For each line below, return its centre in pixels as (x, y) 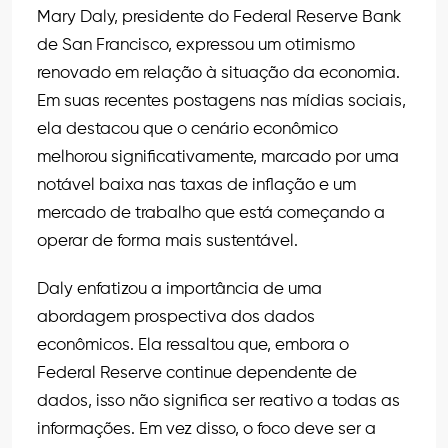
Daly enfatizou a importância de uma (179, 290)
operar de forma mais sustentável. (167, 242)
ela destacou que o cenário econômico (187, 130)
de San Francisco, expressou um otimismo (196, 46)
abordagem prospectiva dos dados (176, 318)
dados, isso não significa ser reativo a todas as (218, 402)
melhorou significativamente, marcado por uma (218, 158)
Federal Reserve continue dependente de (197, 374)
